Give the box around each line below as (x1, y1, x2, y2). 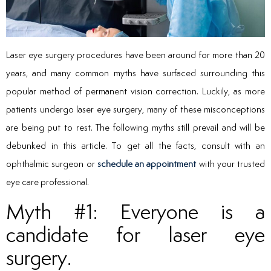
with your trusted (196, 158, 265, 170)
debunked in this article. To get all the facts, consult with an (6, 140, 265, 152)
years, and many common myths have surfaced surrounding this (6, 67, 265, 79)
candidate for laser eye (6, 220, 265, 248)
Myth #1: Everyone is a (6, 197, 265, 225)
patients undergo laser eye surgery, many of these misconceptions (6, 103, 265, 116)
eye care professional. (6, 176, 89, 188)
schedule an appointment (97, 158, 197, 170)
